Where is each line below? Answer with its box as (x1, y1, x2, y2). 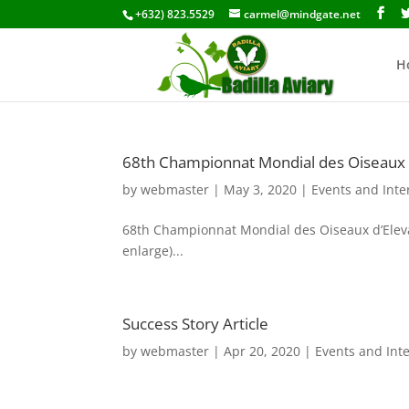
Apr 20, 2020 (224, 342, 301, 360)
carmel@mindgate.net (244, 6, 362, 22)
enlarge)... (122, 242, 184, 259)
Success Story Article (122, 312, 269, 334)
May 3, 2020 (224, 181, 298, 198)
